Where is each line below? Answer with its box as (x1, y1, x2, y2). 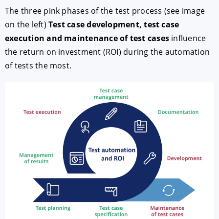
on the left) (5, 19, 48, 30)
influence (169, 33, 206, 44)
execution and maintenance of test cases (5, 33, 169, 44)
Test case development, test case (48, 19, 179, 30)
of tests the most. (5, 60, 72, 71)
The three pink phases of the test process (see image (5, 5, 205, 17)
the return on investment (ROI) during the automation (5, 46, 210, 58)
